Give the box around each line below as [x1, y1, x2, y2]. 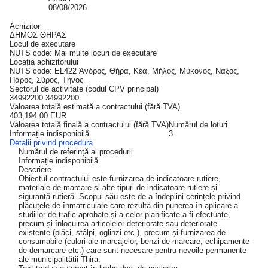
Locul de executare [10, 39, 75, 48]
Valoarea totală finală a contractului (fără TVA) [10, 120, 169, 129]
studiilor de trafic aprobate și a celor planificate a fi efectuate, [19, 209, 230, 219]
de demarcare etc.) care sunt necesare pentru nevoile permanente [19, 245, 246, 255]
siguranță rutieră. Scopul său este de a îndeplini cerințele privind [19, 191, 240, 201]
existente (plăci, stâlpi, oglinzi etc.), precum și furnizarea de [19, 227, 226, 237]
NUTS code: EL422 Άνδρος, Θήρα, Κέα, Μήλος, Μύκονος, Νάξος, [10, 66, 239, 75]
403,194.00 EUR [10, 111, 66, 120]
